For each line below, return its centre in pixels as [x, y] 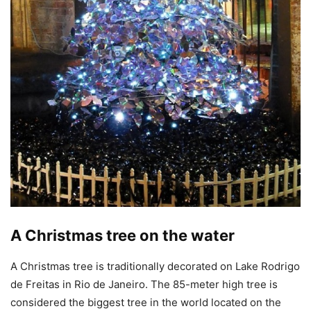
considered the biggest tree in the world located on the [146, 303]
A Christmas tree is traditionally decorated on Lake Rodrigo [155, 267]
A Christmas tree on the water [123, 236]
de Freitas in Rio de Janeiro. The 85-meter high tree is [144, 285]
